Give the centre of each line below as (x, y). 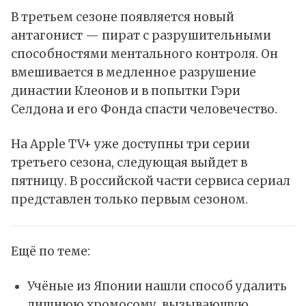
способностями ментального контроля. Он (144, 54)
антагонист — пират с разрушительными (141, 36)
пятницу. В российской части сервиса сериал (151, 181)
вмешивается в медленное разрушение (134, 73)
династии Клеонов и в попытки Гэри (126, 91)
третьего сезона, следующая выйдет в (129, 163)
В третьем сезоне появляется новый (123, 17)
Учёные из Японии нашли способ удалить (157, 287)
